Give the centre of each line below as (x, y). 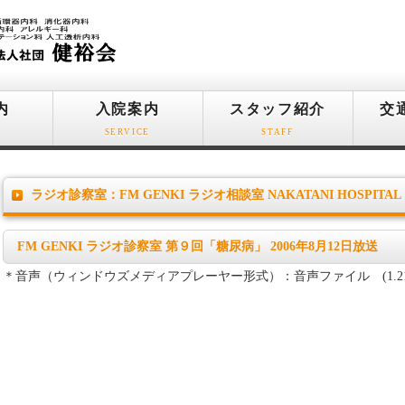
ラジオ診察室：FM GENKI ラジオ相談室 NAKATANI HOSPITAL (216, 195)
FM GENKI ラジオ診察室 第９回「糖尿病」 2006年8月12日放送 (197, 246)
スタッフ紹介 (278, 109)
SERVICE (127, 132)
